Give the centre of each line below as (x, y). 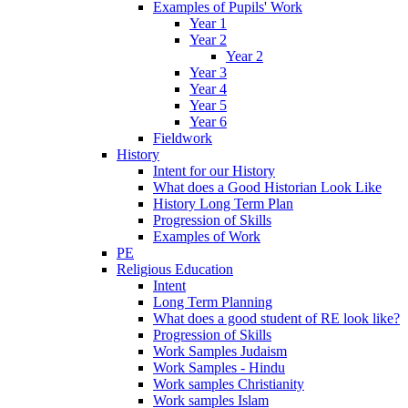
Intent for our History (214, 170)
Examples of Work (207, 236)
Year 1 (208, 23)
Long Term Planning (213, 301)
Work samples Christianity (229, 383)
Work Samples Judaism (220, 351)
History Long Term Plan (223, 203)
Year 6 (208, 121)
